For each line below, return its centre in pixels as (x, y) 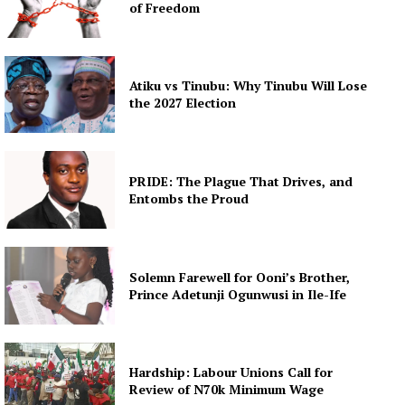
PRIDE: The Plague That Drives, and (241, 182)
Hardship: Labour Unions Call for (231, 372)
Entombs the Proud (189, 199)
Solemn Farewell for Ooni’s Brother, (240, 277)
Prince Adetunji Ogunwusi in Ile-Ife (238, 294)
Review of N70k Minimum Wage (227, 390)
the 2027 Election (183, 103)
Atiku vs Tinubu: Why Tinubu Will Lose (249, 86)
